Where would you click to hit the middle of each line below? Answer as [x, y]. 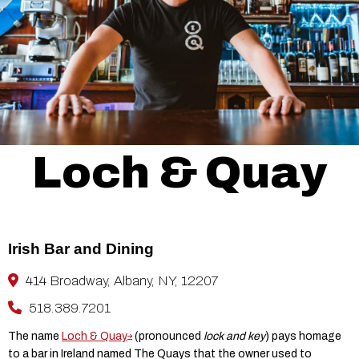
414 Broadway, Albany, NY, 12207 [120, 280]
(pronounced [168, 336]
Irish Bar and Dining [81, 248]
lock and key [234, 336]
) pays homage [303, 336]
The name [35, 336]
